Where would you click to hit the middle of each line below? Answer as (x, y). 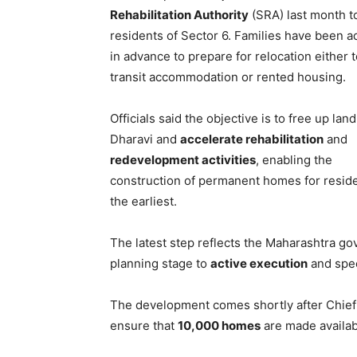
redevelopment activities (183, 160)
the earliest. (143, 201)
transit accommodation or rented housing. (228, 77)
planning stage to (160, 263)
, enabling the (294, 160)
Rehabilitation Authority (179, 15)
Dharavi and (145, 139)
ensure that (144, 326)
